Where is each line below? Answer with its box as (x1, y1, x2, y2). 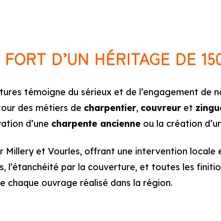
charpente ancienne (51, 118, 141, 129)
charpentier (84, 102, 136, 113)
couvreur (141, 102, 181, 113)
